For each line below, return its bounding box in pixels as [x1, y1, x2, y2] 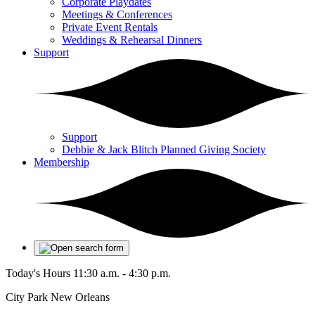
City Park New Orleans [6, 291, 110, 303]
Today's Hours [6, 267, 70, 279]
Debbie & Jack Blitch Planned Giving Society [62, 143, 266, 155]
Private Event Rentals [62, 21, 157, 33]
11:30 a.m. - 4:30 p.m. [73, 267, 171, 279]
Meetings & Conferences [62, 8, 172, 20]
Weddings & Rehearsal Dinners [62, 34, 202, 46]
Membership [34, 156, 89, 168]
